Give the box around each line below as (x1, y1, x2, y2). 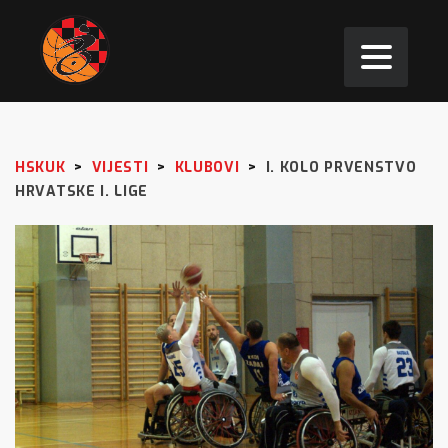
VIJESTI (91, 158, 149, 177)
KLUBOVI (174, 158, 240, 177)
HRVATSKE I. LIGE (15, 182, 149, 201)
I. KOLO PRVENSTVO (265, 158, 417, 177)
